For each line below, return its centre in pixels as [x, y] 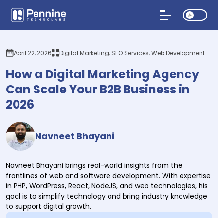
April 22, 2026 [33, 53]
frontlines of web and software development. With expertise [108, 176]
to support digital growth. [48, 206]
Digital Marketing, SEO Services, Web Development [132, 53]
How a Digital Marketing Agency [102, 74]
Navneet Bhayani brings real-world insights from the [94, 165]
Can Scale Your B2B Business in [98, 89]
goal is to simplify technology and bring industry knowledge [107, 196]
